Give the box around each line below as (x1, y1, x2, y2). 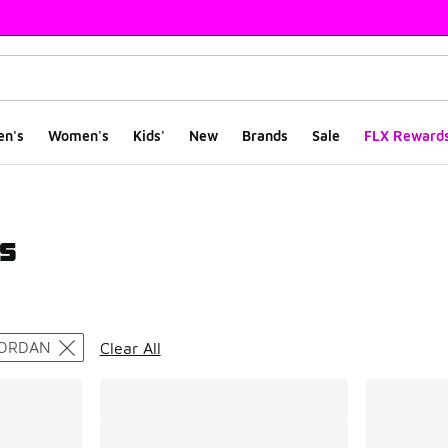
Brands (242, 127, 288, 144)
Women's (48, 127, 109, 144)
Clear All (99, 338, 161, 357)
